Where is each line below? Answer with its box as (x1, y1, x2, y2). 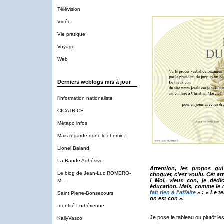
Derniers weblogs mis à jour (57, 79, 131, 85)
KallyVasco (57, 215, 82, 221)
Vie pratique (57, 31, 85, 37)
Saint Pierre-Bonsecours (57, 190, 113, 196)
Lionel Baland (57, 145, 89, 151)
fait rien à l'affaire (149, 189, 196, 195)
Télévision (57, 6, 80, 12)
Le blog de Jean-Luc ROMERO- (57, 170, 131, 176)
